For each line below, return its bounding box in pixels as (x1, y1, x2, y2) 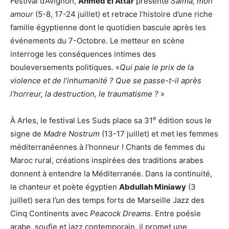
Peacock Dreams (90, 208, 151, 218)
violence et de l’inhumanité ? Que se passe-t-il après (10, 75, 201, 85)
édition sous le (156, 115, 212, 125)
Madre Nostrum (43, 128, 100, 139)
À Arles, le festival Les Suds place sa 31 (10, 115, 153, 125)
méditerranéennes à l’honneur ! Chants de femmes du (10, 142, 205, 152)
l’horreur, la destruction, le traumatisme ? (10, 88, 158, 99)
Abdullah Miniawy (119, 181, 186, 192)
